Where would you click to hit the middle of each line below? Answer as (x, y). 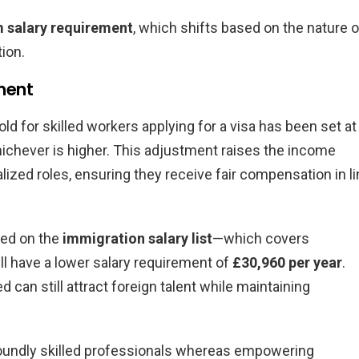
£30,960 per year (287, 262)
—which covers (261, 238)
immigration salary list (137, 238)
